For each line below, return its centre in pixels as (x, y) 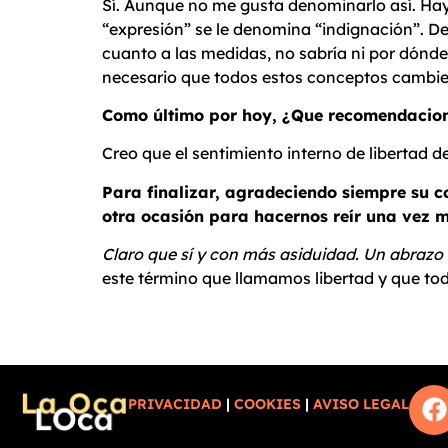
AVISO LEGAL (361, 403)
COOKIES (268, 403)
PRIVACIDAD (175, 403)
